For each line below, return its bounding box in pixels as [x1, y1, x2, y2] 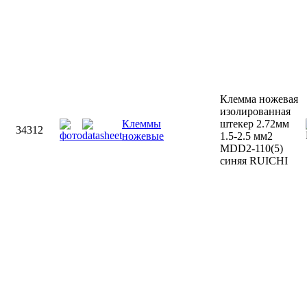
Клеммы [122, 118, 161, 130]
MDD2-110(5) [220, 143, 283, 154]
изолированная [220, 106, 291, 117]
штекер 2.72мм [220, 118, 289, 130]
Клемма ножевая [220, 93, 298, 105]
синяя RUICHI [220, 155, 288, 167]
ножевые [122, 130, 164, 142]
